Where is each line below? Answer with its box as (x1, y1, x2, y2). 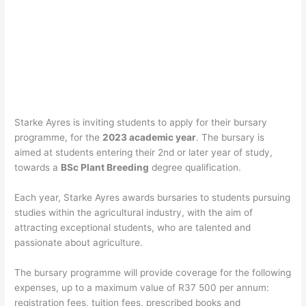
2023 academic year (102, 132, 197, 143)
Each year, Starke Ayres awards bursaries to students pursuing (14, 192, 291, 203)
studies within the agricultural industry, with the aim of (14, 207, 253, 218)
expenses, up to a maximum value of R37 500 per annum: (14, 281, 270, 293)
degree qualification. (149, 162, 242, 173)
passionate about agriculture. (14, 237, 143, 248)
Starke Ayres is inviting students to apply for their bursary (14, 117, 268, 128)
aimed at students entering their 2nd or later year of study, (14, 147, 273, 158)
